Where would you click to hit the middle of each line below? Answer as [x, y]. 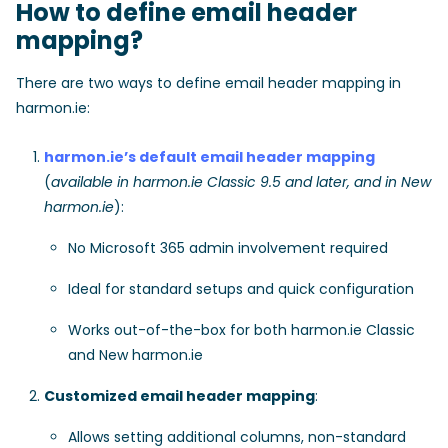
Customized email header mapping [179, 396]
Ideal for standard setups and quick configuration [241, 289]
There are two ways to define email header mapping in [208, 83]
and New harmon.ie [135, 355]
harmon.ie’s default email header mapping [209, 157]
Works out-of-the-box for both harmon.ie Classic [241, 330]
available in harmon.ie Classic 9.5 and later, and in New [241, 182]
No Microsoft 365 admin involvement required [228, 248]
